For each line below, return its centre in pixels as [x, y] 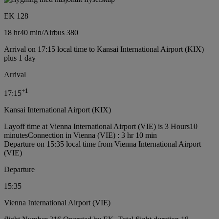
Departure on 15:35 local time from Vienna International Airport [102, 144]
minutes [16, 135]
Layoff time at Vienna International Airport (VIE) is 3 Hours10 [101, 127]
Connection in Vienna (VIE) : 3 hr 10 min [92, 135]
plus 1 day [20, 58]
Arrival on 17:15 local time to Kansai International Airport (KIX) [104, 49]
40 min [31, 32]
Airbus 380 [61, 32]
